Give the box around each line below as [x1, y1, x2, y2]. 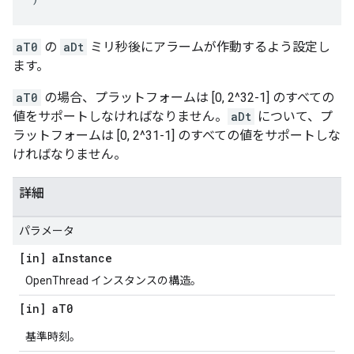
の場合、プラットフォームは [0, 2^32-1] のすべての [41, 90, 334, 105]
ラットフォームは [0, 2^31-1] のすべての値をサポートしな [13, 128, 341, 143]
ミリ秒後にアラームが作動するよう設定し [87, 40, 330, 55]
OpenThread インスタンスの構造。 [25, 274, 201, 287]
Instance [58, 250, 112, 265]
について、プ [254, 109, 333, 124]
